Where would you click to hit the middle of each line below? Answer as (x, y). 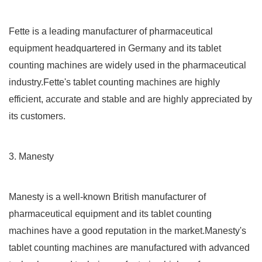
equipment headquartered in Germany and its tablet (115, 49)
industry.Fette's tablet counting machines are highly (114, 82)
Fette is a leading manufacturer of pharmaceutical (111, 32)
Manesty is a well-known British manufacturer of (107, 197)
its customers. (37, 116)
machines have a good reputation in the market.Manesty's (127, 231)
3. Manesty (31, 157)
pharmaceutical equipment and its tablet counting (110, 214)
